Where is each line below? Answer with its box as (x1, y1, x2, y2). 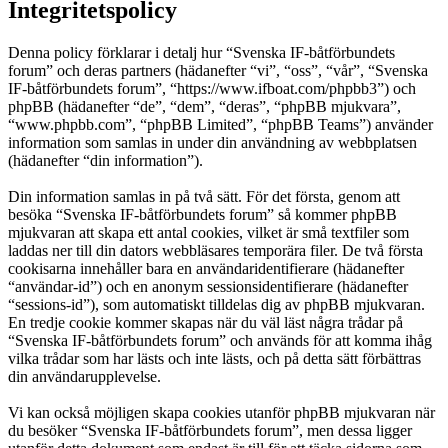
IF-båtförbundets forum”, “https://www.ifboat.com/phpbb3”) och (8, 80, 416, 98)
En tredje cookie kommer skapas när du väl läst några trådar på (8, 314, 403, 332)
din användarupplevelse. (8, 368, 161, 386)
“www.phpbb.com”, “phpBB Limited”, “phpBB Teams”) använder (8, 116, 433, 134)
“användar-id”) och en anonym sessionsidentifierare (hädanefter (8, 278, 408, 296)
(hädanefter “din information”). (8, 152, 203, 170)
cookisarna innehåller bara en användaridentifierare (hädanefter (8, 260, 404, 278)
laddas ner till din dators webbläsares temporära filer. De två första (8, 242, 423, 260)
